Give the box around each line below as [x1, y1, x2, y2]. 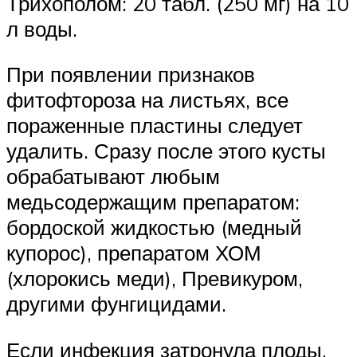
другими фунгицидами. [6, 291, 226, 317]
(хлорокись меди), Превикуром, [6, 265, 303, 292]
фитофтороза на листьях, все [6, 87, 288, 113]
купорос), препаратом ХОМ [6, 240, 261, 266]
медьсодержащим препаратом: [6, 189, 300, 215]
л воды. [6, 15, 77, 41]
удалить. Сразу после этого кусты [6, 138, 326, 164]
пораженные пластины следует [6, 112, 303, 139]
